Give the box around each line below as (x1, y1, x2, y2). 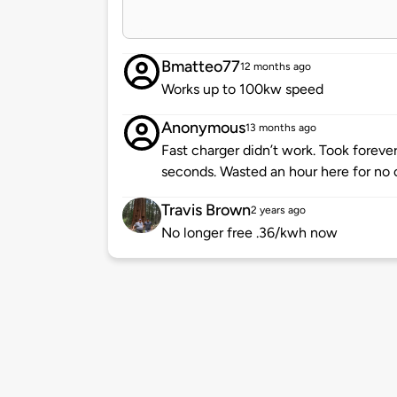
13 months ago (245, 121, 316, 135)
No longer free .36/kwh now (161, 224, 338, 242)
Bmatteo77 (161, 57, 240, 77)
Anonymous (161, 118, 245, 138)
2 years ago (251, 204, 306, 217)
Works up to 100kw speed (161, 81, 323, 98)
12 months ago (240, 60, 311, 74)
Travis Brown (161, 200, 251, 221)
